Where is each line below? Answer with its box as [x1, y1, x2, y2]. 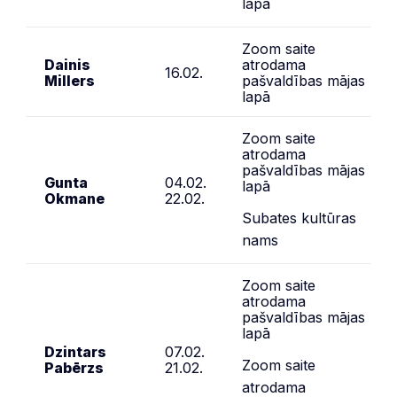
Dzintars [44, 342, 106, 361]
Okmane [44, 189, 105, 207]
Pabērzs [44, 358, 104, 377]
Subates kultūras [242, 208, 356, 227]
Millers [44, 71, 95, 90]
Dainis [44, 55, 90, 74]
